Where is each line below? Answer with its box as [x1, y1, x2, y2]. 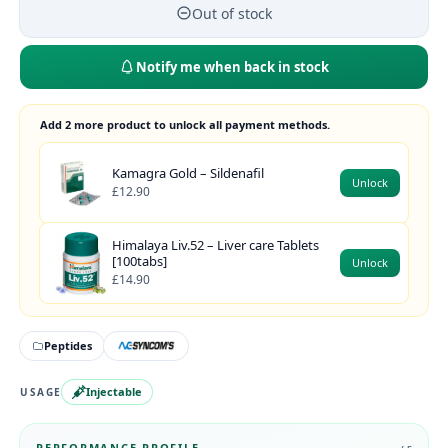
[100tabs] [112, 252, 167, 271]
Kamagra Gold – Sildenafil [112, 164, 264, 183]
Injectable [86, 384, 142, 400]
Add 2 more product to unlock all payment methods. [40, 117, 330, 133]
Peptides [44, 338, 92, 354]
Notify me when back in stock [135, 57, 329, 76]
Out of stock [192, 3, 272, 23]
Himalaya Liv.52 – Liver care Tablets [112, 236, 319, 255]
